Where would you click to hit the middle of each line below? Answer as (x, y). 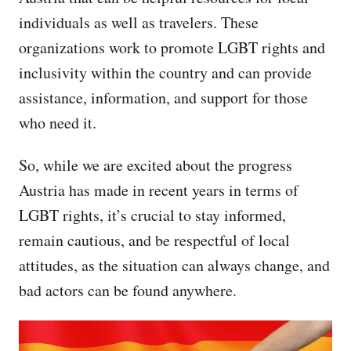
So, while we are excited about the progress (156, 165)
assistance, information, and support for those (163, 97)
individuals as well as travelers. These (139, 22)
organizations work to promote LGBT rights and (172, 47)
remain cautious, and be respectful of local (154, 240)
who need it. (58, 122)
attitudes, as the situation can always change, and (174, 265)
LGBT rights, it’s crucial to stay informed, (152, 215)
